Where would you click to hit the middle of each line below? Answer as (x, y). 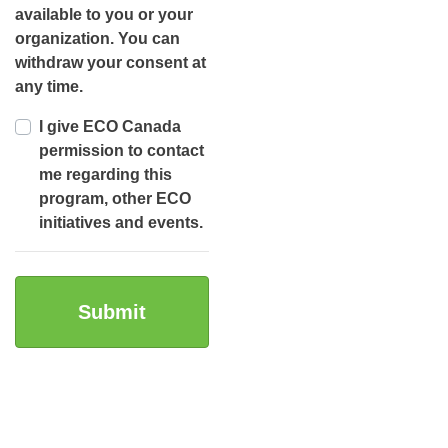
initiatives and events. (121, 222)
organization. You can (97, 38)
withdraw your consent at (110, 62)
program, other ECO (115, 198)
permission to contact (121, 150)
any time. (49, 86)
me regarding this (105, 174)
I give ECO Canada (110, 126)
